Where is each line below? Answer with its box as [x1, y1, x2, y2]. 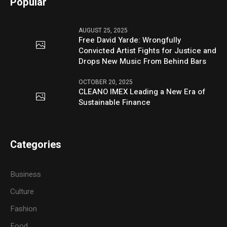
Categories [10, 137, 62, 152]
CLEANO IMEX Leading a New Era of [79, 86, 206, 97]
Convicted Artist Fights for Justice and [79, 45, 217, 56]
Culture [10, 185, 34, 197]
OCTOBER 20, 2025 [79, 77, 133, 87]
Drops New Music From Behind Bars [79, 55, 207, 67]
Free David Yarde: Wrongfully [79, 34, 181, 46]
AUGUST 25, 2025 [79, 25, 128, 35]
